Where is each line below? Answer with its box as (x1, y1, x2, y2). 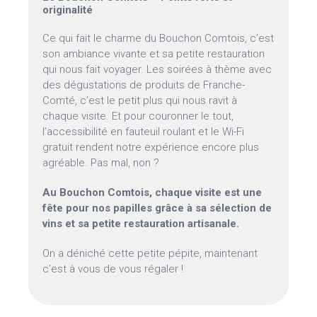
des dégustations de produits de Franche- (42, 79, 246, 92)
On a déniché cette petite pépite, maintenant (42, 247, 258, 260)
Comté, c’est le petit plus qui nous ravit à (42, 94, 238, 108)
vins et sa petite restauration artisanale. (42, 217, 240, 231)
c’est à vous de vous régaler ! (42, 263, 184, 276)
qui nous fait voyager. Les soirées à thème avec (42, 63, 272, 76)
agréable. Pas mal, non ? (42, 156, 160, 170)
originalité (42, 4, 93, 17)
